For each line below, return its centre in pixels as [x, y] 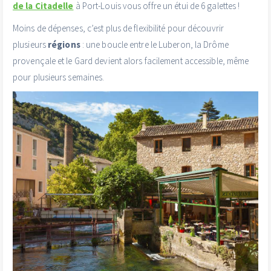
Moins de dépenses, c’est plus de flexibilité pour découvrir [118, 28]
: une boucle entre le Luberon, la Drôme [154, 45]
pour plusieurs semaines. [59, 77]
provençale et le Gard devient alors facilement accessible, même [131, 61]
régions [64, 45]
